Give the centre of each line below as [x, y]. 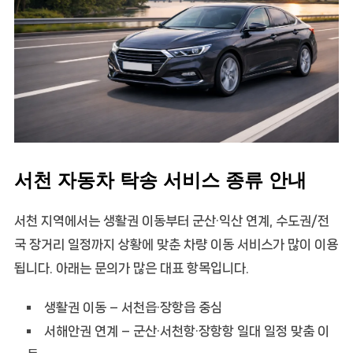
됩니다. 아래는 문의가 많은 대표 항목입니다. [131, 268]
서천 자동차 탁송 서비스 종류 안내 [160, 180]
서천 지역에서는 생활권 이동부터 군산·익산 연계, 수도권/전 [171, 220]
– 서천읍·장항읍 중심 [164, 307]
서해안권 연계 [81, 331]
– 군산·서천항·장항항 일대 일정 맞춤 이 [223, 331]
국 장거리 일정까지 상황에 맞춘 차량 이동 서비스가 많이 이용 [176, 244]
